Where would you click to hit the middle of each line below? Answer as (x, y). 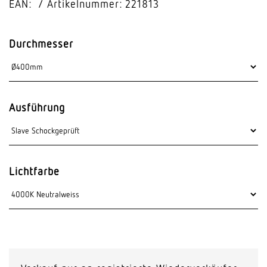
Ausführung (37, 107)
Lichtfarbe (34, 171)
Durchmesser (41, 44)
